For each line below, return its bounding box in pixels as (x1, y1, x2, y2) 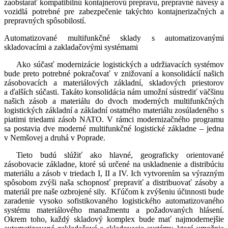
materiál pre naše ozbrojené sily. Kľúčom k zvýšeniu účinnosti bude (4, 187, 224, 196)
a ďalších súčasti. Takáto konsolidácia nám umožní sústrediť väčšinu (4, 88, 224, 97)
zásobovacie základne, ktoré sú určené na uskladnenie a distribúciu (4, 160, 224, 169)
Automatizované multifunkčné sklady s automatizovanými (4, 34, 224, 43)
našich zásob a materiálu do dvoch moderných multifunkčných (4, 97, 224, 106)
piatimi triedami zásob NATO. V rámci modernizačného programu (4, 115, 224, 124)
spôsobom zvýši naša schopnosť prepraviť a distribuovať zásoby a (4, 178, 224, 187)
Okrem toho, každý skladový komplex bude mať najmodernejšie (4, 215, 224, 224)
